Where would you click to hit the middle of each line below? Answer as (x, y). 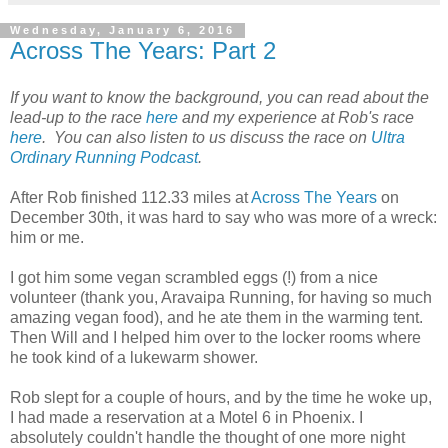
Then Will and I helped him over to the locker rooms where (215, 338)
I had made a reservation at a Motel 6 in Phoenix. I (186, 418)
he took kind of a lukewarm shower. (134, 358)
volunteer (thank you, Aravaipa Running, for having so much (221, 298)
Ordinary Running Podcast (104, 158)
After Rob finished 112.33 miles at (130, 198)
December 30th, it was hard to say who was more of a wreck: (223, 218)
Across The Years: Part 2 (143, 50)
